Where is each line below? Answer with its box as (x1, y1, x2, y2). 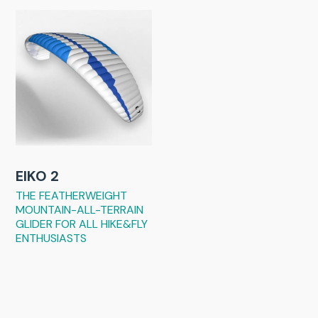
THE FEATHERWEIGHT (16, 188, 128, 204)
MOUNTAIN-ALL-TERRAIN (16, 202, 144, 218)
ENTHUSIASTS (16, 231, 87, 246)
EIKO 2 (16, 167, 60, 186)
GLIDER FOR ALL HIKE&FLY (16, 216, 148, 232)
